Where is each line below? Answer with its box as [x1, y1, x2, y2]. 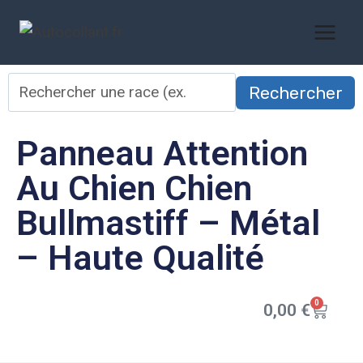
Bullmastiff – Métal [16, 203, 320, 243]
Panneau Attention [16, 133, 308, 173]
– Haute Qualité [16, 237, 264, 278]
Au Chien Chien [16, 168, 252, 208]
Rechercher [248, 82, 343, 103]
